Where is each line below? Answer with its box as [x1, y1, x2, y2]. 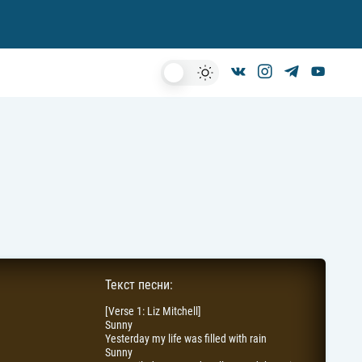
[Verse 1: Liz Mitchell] [104, 304, 201, 318]
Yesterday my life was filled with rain [104, 331, 267, 346]
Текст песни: [104, 276, 173, 293]
